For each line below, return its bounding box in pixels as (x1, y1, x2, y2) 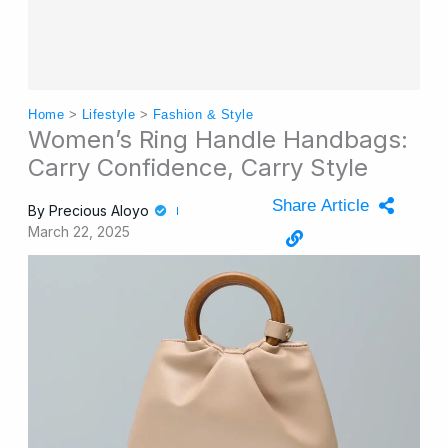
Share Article (272, 196, 370, 216)
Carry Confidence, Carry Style (28, 153, 369, 183)
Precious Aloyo (45, 202, 154, 220)
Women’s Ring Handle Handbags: (28, 125, 409, 155)
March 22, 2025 (28, 223, 131, 241)
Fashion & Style (152, 107, 254, 122)
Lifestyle (81, 107, 136, 122)
